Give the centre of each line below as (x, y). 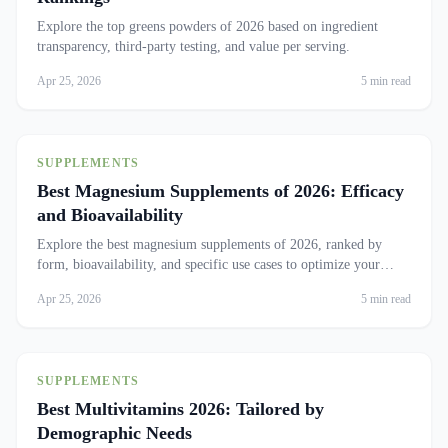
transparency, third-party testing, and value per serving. (193, 46)
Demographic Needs (114, 433)
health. (56, 284)
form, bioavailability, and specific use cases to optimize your (208, 264)
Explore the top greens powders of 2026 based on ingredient (207, 26)
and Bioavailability (110, 215)
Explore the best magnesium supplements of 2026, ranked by (209, 244)
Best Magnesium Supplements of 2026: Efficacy (220, 191)
